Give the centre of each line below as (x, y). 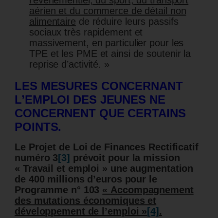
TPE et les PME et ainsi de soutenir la (110, 54)
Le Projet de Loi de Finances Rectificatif (107, 147)
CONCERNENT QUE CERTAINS (100, 113)
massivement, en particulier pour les (107, 43)
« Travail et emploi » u (65, 169)
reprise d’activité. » (69, 64)
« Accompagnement (148, 190)
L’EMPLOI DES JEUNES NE (90, 100)
